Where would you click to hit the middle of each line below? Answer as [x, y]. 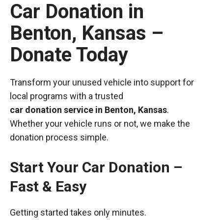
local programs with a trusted [67, 96]
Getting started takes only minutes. [78, 212]
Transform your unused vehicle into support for [102, 82]
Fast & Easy [48, 186]
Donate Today [69, 55]
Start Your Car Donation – [96, 167]
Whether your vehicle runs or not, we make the [100, 124]
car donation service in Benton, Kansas [88, 110]
